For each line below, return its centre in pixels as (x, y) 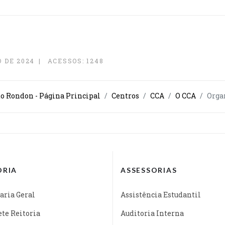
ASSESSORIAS (149, 170)
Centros (125, 95)
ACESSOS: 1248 (76, 61)
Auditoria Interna (152, 213)
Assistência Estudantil (161, 194)
